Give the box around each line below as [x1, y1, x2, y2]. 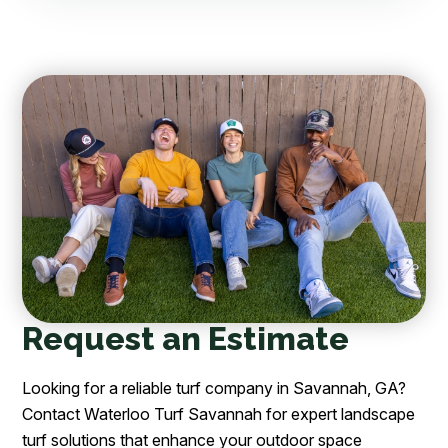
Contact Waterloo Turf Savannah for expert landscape [22, 404, 416, 425]
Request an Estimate [22, 320, 350, 358]
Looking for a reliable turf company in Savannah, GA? [22, 378, 407, 399]
